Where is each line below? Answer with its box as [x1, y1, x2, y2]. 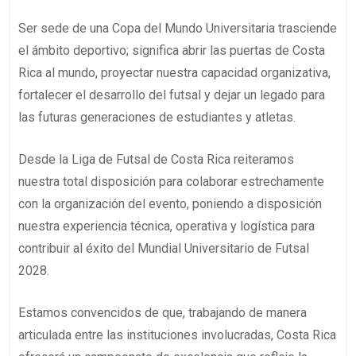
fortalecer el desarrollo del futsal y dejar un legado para [18, 87, 325, 103]
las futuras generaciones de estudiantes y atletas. [18, 110, 296, 126]
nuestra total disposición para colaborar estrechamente [18, 174, 324, 190]
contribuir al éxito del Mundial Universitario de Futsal [18, 241, 309, 257]
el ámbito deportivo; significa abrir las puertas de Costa [18, 43, 325, 59]
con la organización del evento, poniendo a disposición [18, 196, 322, 212]
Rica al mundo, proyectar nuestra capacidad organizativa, [18, 65, 331, 81]
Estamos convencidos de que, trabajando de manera [18, 305, 307, 321]
